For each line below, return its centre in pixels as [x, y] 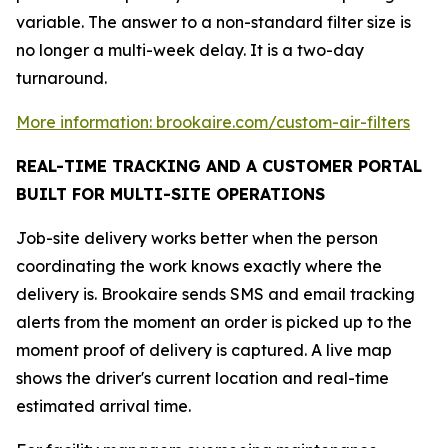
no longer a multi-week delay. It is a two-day [190, 49]
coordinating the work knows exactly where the [199, 265]
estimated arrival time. [103, 405]
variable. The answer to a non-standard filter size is [213, 21]
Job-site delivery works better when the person [197, 237]
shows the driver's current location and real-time [202, 377]
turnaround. [61, 77]
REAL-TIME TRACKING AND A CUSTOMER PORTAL [219, 165]
